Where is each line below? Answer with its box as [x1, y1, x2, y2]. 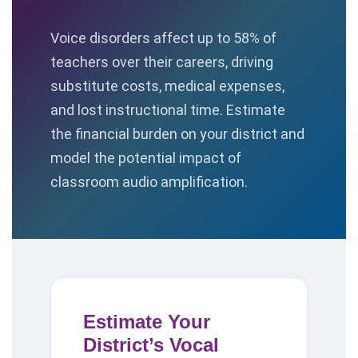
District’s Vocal [83, 334, 219, 356]
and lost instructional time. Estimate [50, 101, 285, 118]
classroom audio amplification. [50, 173, 248, 190]
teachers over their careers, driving [50, 54, 273, 70]
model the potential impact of [50, 149, 241, 166]
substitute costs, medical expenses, [50, 78, 284, 94]
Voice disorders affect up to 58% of [50, 30, 276, 46]
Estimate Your [83, 311, 210, 332]
